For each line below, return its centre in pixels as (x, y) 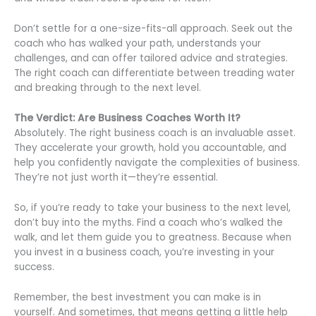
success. (34, 267)
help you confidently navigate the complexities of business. (157, 162)
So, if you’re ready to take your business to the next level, (152, 207)
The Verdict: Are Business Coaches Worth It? (127, 118)
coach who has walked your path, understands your (138, 44)
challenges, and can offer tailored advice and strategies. (151, 59)
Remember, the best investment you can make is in (138, 297)
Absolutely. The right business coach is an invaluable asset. (155, 133)
